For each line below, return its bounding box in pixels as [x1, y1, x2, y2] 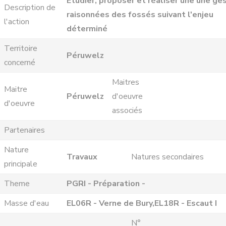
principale [4, 158, 37, 169]
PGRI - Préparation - [67, 178, 145, 189]
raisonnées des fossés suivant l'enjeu [67, 9, 213, 20]
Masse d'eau [4, 198, 49, 209]
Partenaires [4, 125, 45, 136]
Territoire [4, 43, 37, 54]
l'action [4, 16, 29, 27]
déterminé [67, 23, 107, 34]
